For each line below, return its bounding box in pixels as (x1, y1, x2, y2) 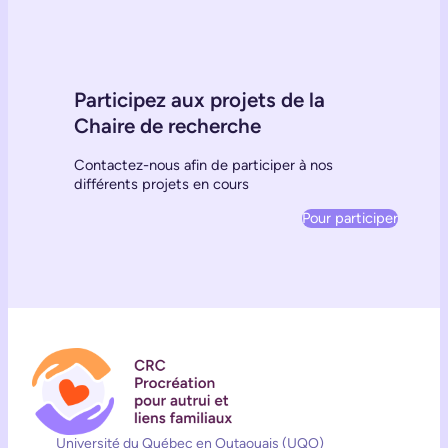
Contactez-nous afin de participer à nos (73, 156, 333, 175)
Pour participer (302, 209, 399, 228)
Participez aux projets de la (73, 87, 325, 113)
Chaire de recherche (73, 113, 261, 139)
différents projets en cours (73, 175, 249, 194)
